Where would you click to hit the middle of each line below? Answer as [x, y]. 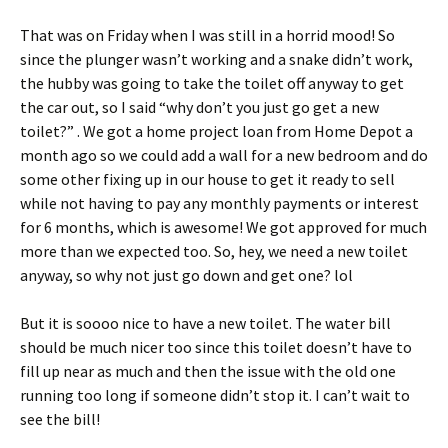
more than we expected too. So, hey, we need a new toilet [214, 250]
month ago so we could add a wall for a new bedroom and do [224, 154]
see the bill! [60, 418]
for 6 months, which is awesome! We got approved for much [223, 226]
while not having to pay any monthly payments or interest [219, 202]
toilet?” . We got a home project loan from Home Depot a [216, 130]
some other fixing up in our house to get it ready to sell [207, 178]
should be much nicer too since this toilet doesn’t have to [216, 346]
